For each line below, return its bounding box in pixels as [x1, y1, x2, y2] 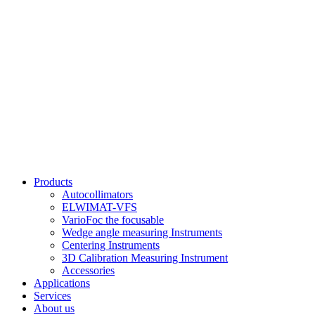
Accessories [62, 264, 115, 276]
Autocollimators [62, 188, 133, 200]
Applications [34, 277, 90, 289]
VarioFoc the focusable [62, 214, 164, 226]
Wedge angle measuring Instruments [62, 226, 222, 238]
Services [34, 290, 71, 302]
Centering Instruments [62, 239, 160, 251]
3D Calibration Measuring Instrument [62, 252, 228, 264]
